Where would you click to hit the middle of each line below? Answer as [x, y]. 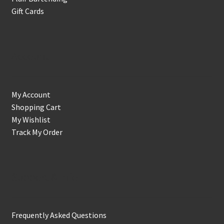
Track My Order [37, 132]
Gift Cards [27, 11]
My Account [31, 94]
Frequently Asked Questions [59, 215]
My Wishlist [31, 119]
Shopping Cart [36, 107]
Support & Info [44, 177]
